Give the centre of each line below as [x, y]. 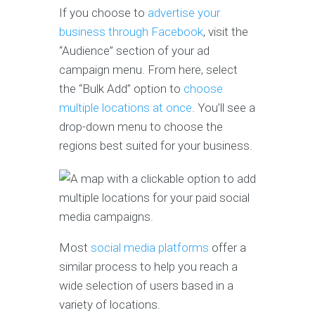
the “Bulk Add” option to [121, 88]
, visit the [226, 31]
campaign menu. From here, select [148, 69]
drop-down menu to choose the [141, 126]
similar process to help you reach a [148, 266]
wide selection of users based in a [146, 285]
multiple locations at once [126, 107]
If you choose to [103, 12]
